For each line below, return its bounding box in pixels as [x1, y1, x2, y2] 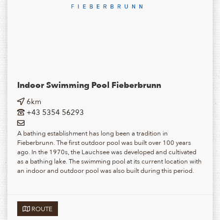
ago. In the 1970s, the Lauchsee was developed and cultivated [17, 146, 196, 157]
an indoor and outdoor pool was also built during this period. [17, 165, 194, 175]
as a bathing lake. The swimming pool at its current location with [17, 155, 202, 166]
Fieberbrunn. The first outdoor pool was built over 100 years [17, 137, 191, 147]
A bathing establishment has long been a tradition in [17, 127, 168, 138]
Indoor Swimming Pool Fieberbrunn [17, 77, 161, 92]
